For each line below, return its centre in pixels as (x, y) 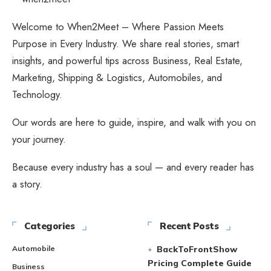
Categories (49, 226)
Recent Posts (189, 226)
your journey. (39, 139)
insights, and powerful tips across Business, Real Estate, (127, 61)
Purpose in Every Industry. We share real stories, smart (126, 44)
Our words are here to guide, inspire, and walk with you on (134, 122)
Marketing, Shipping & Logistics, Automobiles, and (117, 78)
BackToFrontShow (197, 250)
